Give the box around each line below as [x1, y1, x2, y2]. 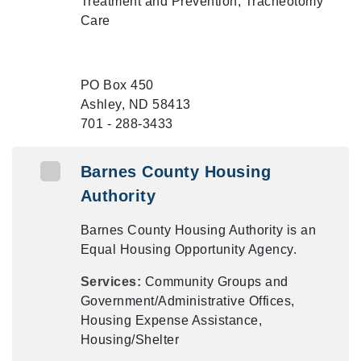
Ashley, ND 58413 [80, 98, 191, 111]
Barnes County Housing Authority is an [80, 223, 317, 237]
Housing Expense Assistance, [80, 313, 263, 327]
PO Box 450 [80, 78, 154, 92]
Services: [80, 275, 145, 288]
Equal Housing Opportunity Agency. [80, 243, 297, 256]
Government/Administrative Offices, [80, 294, 295, 308]
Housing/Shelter [80, 333, 180, 346]
